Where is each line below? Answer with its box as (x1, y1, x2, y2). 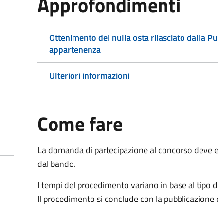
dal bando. (37, 157, 76, 170)
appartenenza (49, 43, 101, 56)
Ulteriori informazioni (49, 69, 129, 82)
